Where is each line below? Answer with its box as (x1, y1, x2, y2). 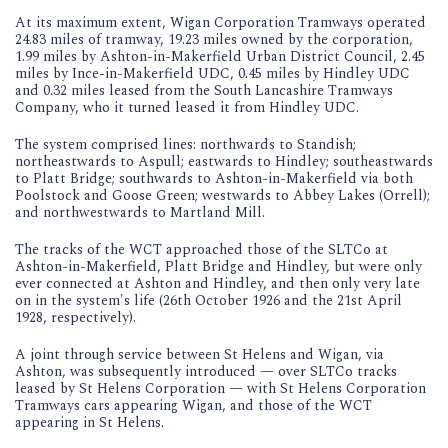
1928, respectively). (15, 306, 140, 328)
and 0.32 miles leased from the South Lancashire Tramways (15, 79, 393, 101)
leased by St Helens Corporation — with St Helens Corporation (15, 377, 426, 399)
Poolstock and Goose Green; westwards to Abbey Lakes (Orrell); (15, 184, 430, 206)
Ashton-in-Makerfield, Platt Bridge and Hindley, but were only (15, 255, 422, 277)
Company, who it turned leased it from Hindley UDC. (15, 96, 363, 118)
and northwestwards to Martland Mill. (15, 201, 269, 223)
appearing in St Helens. (15, 411, 168, 433)
